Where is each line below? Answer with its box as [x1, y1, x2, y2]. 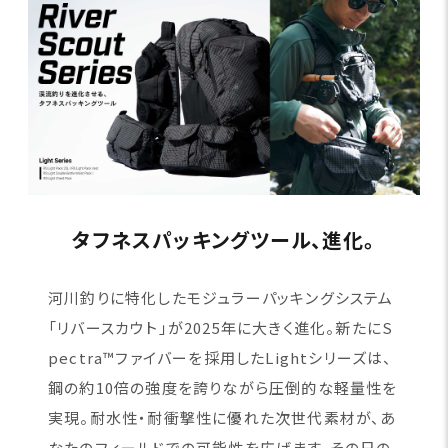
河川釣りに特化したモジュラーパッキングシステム [47, 287, 394, 309]
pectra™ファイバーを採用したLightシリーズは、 [47, 347, 393, 369]
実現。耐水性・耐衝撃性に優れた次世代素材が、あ [47, 407, 397, 429]
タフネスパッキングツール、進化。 [72, 225, 376, 255]
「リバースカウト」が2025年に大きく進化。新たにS [47, 317, 394, 339]
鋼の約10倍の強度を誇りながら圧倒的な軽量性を [47, 377, 398, 399]
